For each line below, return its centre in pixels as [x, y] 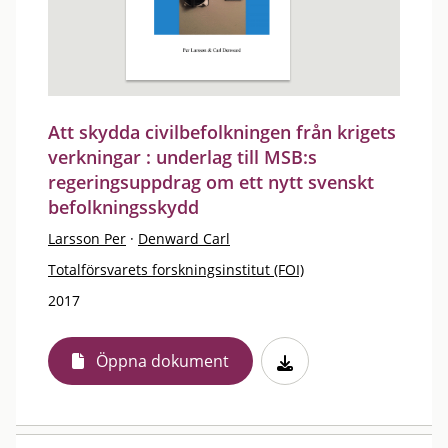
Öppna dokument [162, 361]
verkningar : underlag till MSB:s [182, 157]
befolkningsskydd [123, 207]
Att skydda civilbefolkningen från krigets [222, 132]
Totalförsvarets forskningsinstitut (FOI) [176, 269]
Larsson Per [87, 238]
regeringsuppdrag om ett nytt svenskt [211, 182]
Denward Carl [184, 238]
